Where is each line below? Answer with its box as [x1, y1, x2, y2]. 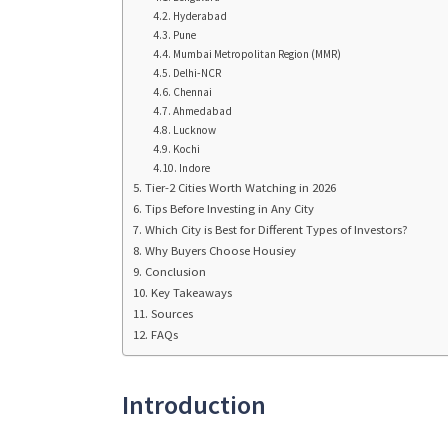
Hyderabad [173, 8, 228, 23]
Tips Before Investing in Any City [144, 200, 314, 216]
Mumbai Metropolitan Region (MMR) [173, 46, 342, 61]
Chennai [173, 84, 213, 99]
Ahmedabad [173, 103, 233, 118]
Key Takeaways [150, 284, 232, 300]
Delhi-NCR [173, 65, 222, 80]
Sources [150, 305, 193, 321]
